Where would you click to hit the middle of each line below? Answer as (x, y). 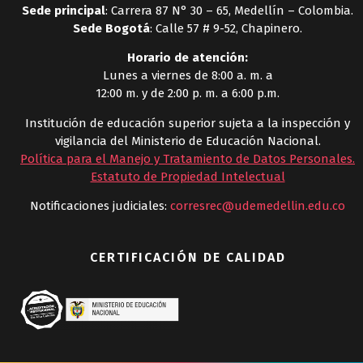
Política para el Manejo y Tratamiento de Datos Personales (186, 158)
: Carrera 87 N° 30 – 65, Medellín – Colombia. (229, 10)
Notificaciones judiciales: (100, 206)
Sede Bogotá (111, 28)
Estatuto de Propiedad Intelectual (188, 176)
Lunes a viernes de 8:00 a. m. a (188, 76)
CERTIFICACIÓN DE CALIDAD (188, 258)
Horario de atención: (188, 58)
